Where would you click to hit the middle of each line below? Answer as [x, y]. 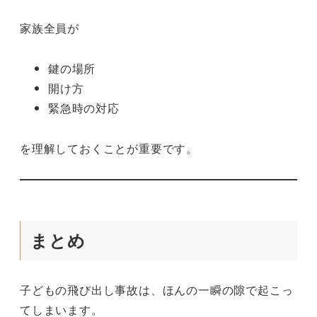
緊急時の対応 [84, 108]
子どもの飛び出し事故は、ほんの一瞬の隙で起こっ [157, 290]
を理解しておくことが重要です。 [109, 148]
